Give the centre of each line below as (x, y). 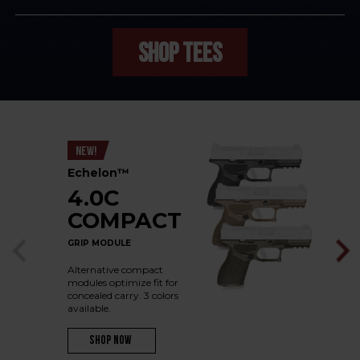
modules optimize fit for (123, 282)
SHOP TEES (180, 54)
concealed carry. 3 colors (123, 295)
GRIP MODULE (99, 243)
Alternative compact (115, 270)
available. (89, 308)
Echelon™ (98, 173)
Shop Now (110, 341)
